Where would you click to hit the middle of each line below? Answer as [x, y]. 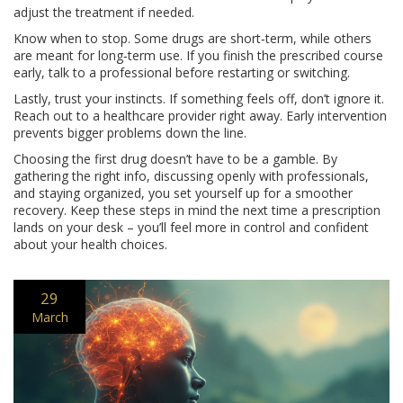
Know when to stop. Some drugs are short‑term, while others [193, 38]
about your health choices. [90, 244]
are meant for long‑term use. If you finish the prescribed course [198, 55]
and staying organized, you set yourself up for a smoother [183, 193]
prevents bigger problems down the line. [130, 133]
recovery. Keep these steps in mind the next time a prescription [197, 210]
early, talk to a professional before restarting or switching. [182, 72]
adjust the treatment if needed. [104, 12]
